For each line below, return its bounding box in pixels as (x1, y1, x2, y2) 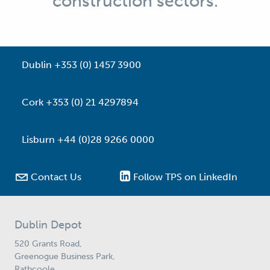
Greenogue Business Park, (14, 251, 116, 262)
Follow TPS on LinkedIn (133, 171, 238, 183)
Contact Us (31, 171, 81, 183)
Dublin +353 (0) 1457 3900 (22, 59, 141, 71)
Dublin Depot (14, 218, 82, 232)
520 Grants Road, (14, 238, 83, 250)
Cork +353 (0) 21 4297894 (22, 96, 139, 108)
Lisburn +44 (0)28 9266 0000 (22, 134, 154, 146)
